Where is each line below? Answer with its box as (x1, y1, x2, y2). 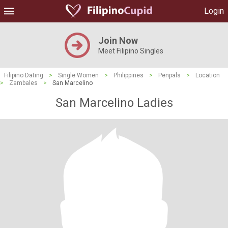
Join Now (98, 35, 138, 46)
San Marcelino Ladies (55, 96, 173, 110)
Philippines (113, 72, 144, 79)
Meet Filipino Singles (98, 47, 163, 55)
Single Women (58, 72, 99, 79)
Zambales (9, 79, 38, 87)
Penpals (158, 72, 181, 79)
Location (195, 72, 220, 79)
